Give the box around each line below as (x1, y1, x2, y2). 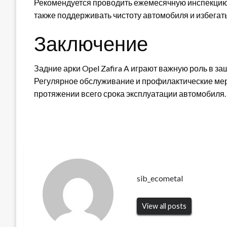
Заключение (34, 31, 148, 56)
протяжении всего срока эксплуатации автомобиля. (34, 88, 226, 98)
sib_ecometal (137, 173, 183, 183)
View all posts (142, 202, 187, 211)
